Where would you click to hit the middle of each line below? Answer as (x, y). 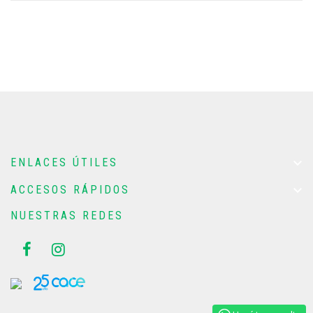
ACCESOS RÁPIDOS (70, 189)
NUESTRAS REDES (67, 215)
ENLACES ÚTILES (64, 162)
